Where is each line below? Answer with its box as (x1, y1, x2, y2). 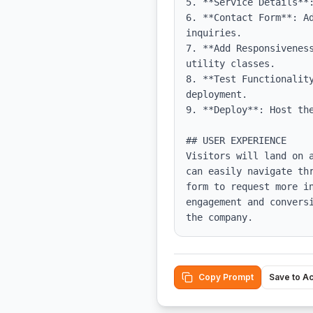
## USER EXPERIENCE (186, 135, 286, 146)
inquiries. (186, 27, 242, 38)
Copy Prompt (198, 272, 254, 282)
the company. (186, 212, 253, 223)
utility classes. (186, 58, 275, 69)
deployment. (186, 89, 247, 100)
